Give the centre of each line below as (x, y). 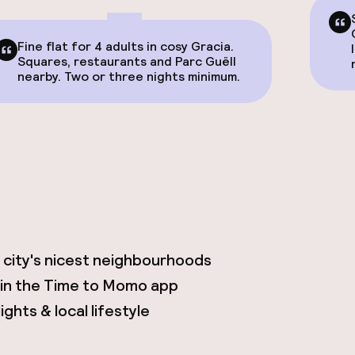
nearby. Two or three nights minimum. (129, 76)
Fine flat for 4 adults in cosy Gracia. (126, 46)
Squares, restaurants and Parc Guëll (127, 61)
